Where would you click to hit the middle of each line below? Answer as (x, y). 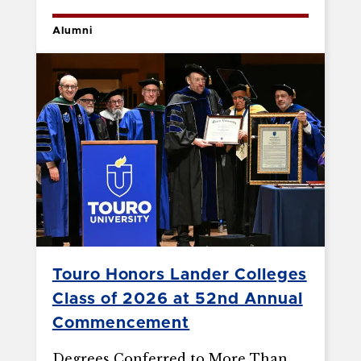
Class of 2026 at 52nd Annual (177, 299)
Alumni (72, 31)
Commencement (121, 324)
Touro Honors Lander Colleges (179, 275)
